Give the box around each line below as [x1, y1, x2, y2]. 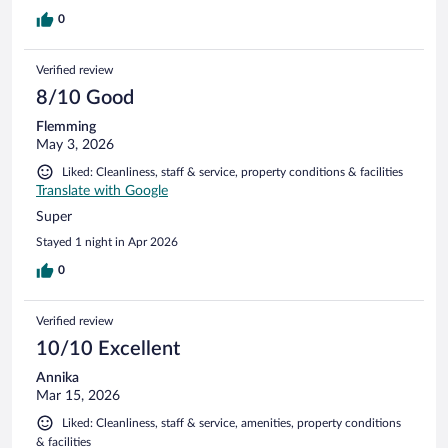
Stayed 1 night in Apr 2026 [36, 235, 178, 248]
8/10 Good [36, 87, 134, 108]
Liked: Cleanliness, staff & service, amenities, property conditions [62, 416, 401, 429]
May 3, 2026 [36, 137, 114, 152]
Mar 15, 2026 [36, 388, 120, 403]
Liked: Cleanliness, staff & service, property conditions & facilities [62, 165, 403, 178]
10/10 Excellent [36, 338, 180, 359]
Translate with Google [36, 183, 168, 198]
